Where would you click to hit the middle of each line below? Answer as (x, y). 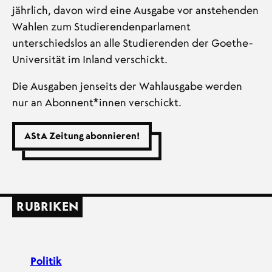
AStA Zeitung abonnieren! (82, 137)
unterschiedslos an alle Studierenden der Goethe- (132, 44)
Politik (46, 262)
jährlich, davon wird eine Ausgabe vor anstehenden (135, 11)
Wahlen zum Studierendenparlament (101, 27)
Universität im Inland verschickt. (90, 60)
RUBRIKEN (47, 207)
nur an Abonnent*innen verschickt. (97, 103)
